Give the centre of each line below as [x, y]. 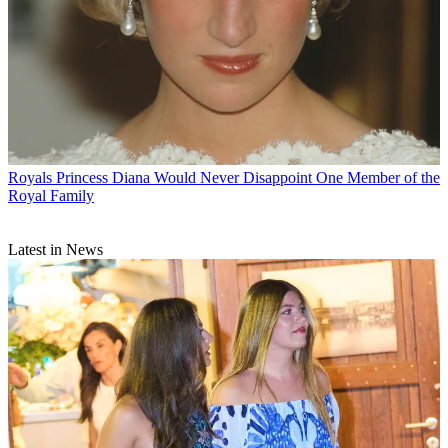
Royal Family [51, 195]
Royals [30, 177]
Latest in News [55, 249]
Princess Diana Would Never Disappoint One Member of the [248, 177]
